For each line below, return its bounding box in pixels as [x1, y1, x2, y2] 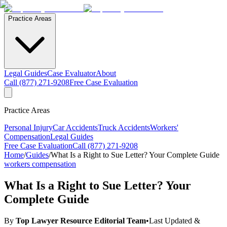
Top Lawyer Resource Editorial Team [16, 216, 146, 225]
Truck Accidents [98, 123, 150, 132]
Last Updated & [149, 216, 200, 225]
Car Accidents [53, 123, 98, 132]
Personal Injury [4, 123, 53, 132]
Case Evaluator [47, 69, 96, 78]
